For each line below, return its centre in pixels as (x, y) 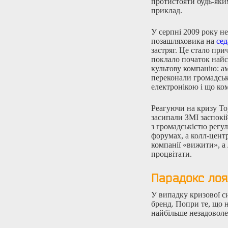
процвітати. (172, 154)
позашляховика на (184, 41)
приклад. (167, 10)
